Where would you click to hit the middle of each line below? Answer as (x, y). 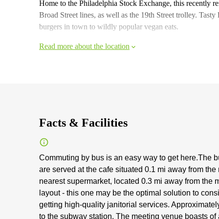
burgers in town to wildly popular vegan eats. (109, 27)
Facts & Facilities (83, 123)
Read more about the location (84, 46)
